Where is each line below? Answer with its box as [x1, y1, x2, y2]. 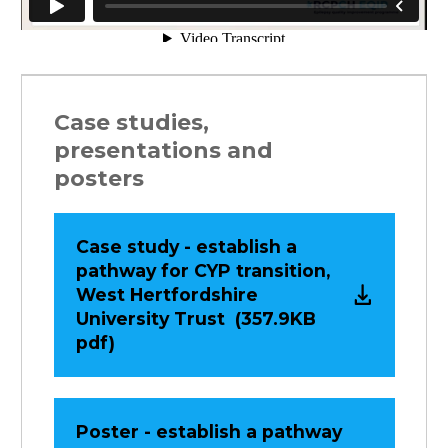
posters [53, 164, 144, 191]
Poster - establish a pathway [75, 420, 342, 442]
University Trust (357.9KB [75, 307, 316, 329]
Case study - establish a [75, 235, 297, 257]
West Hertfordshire [75, 283, 258, 305]
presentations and [53, 136, 273, 163]
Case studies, [53, 108, 209, 135]
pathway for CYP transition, [75, 259, 330, 281]
